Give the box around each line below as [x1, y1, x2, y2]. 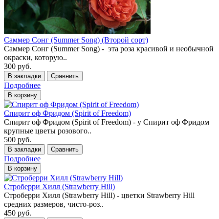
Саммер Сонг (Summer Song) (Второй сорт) [4, 35, 148, 44]
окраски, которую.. [4, 53, 67, 62]
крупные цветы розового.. [4, 126, 91, 135]
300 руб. [4, 62, 31, 70]
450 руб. [4, 208, 31, 217]
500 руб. [4, 135, 31, 144]
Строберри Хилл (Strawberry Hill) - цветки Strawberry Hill [4, 191, 195, 199]
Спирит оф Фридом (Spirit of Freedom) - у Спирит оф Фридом [4, 117, 209, 126]
